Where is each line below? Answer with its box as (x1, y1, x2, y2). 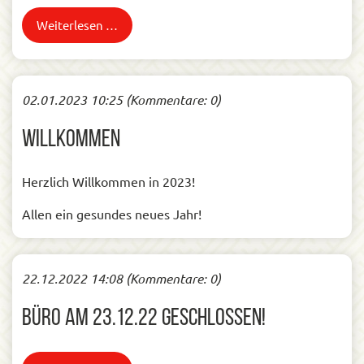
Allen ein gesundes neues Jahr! (22, 206, 201, 222)
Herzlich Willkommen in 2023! (22, 173, 195, 189)
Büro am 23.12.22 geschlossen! (22, 306, 266, 331)
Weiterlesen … (37, 17, 118, 32)
